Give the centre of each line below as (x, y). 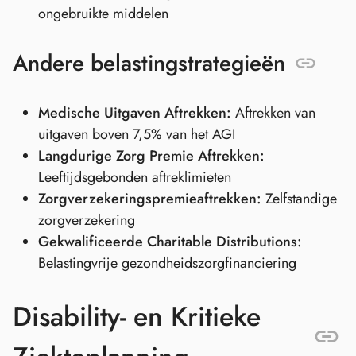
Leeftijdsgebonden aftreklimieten (135, 177)
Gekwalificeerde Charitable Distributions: (170, 242)
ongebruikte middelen (103, 14)
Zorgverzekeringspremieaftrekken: (150, 199)
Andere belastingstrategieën (149, 63)
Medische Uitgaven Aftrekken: (135, 113)
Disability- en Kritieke (137, 317)
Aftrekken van (273, 113)
